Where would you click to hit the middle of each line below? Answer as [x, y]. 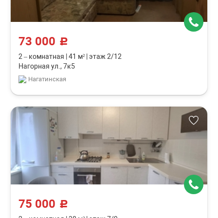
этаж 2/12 [105, 56]
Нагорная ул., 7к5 [47, 66]
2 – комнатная [42, 56]
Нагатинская [47, 79]
